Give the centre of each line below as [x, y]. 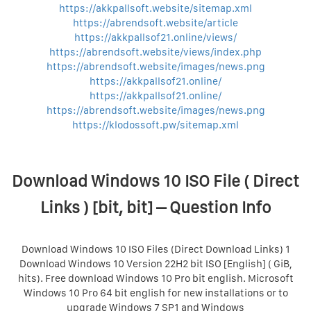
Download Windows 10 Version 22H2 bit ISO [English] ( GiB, [155, 264]
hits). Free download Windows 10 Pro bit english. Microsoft [155, 278]
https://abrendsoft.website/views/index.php [155, 52]
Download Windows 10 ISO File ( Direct [155, 181]
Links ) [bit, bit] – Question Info [155, 207]
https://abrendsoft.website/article [155, 23]
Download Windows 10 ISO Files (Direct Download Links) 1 [155, 249]
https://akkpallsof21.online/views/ [155, 37]
